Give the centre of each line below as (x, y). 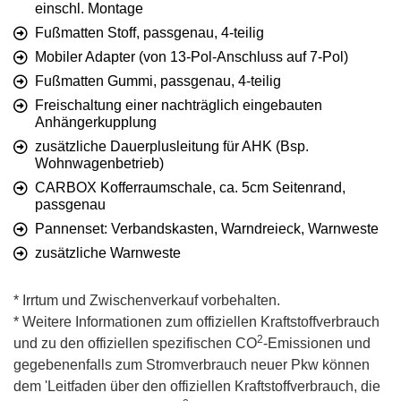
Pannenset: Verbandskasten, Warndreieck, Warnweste (207, 229)
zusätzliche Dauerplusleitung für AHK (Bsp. (172, 147)
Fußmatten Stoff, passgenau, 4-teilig (149, 33)
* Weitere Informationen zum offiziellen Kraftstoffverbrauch (196, 322)
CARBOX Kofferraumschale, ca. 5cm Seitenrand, (190, 188)
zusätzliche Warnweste (108, 253)
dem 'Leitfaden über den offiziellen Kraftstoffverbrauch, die (197, 387)
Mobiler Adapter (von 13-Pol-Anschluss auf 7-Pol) (192, 57)
